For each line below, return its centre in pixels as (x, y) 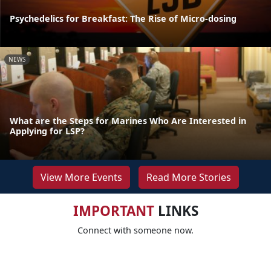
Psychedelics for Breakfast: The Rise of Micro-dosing (123, 18)
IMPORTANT (113, 211)
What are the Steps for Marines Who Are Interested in (128, 121)
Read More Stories (188, 178)
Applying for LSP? (47, 131)
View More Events (81, 178)
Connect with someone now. (135, 230)
